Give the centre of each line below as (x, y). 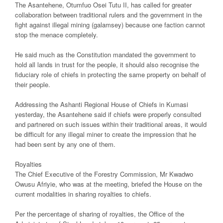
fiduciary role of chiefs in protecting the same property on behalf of (111, 74)
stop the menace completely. (56, 35)
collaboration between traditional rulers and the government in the (109, 15)
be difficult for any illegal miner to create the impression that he (106, 134)
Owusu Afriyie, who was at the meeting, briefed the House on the (109, 184)
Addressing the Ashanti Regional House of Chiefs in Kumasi (102, 104)
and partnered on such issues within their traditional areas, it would (111, 124)
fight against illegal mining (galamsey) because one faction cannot (110, 25)
